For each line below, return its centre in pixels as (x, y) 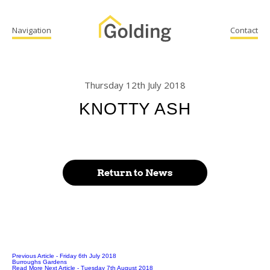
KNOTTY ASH (135, 109)
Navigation (32, 30)
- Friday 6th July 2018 (86, 256)
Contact (244, 30)
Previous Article (33, 256)
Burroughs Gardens (39, 262)
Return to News (135, 173)
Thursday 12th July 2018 (135, 85)
